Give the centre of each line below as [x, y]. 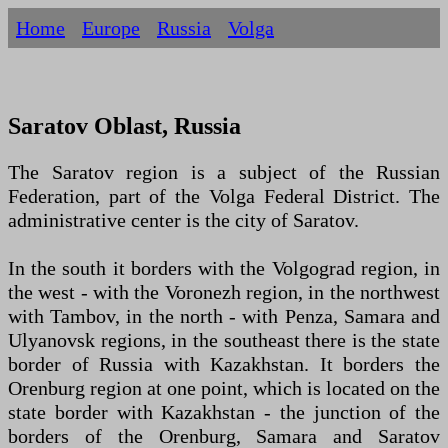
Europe [111, 28]
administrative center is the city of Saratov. [183, 220]
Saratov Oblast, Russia [124, 126]
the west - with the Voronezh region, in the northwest [224, 292]
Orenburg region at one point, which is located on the [224, 388]
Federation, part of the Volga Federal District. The [224, 196]
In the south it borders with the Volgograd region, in [224, 268]
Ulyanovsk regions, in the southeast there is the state [224, 340]
